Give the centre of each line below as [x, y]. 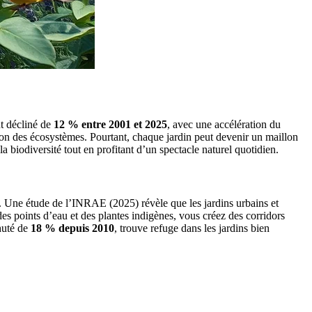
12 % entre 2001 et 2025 [110, 124]
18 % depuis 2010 [72, 228]
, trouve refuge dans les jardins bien [192, 228]
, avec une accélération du [224, 124]
